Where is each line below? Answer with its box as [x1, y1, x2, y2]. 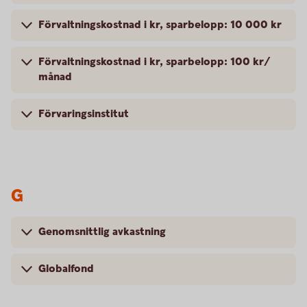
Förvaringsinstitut [38, 107, 129, 121]
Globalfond [38, 262, 94, 276]
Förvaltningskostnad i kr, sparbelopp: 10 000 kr [38, 18, 282, 32]
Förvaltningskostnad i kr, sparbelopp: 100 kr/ [38, 55, 270, 69]
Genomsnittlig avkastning [38, 225, 166, 239]
